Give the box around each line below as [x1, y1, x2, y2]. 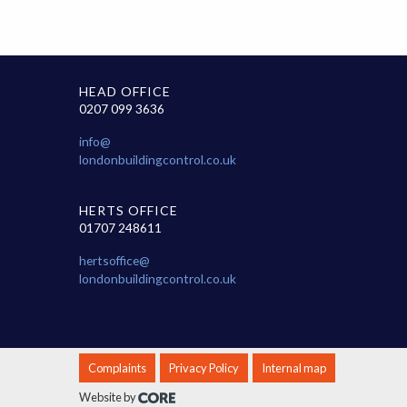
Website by [79, 390, 138, 405]
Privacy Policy [169, 361, 239, 376]
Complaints [88, 361, 146, 376]
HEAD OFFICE [79, 84, 171, 100]
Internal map [262, 361, 326, 376]
